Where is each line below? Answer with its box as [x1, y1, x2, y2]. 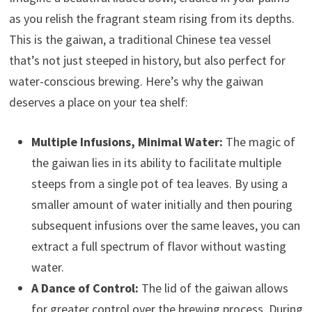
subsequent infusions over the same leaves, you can [31, 217, 300, 233]
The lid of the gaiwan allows [138, 279, 288, 296]
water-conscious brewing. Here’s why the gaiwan [8, 72, 263, 89]
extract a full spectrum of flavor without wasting [31, 237, 286, 254]
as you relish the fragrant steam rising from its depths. [8, 10, 295, 26]
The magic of [222, 133, 295, 150]
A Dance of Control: [31, 279, 139, 296]
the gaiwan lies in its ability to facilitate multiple [31, 154, 281, 171]
